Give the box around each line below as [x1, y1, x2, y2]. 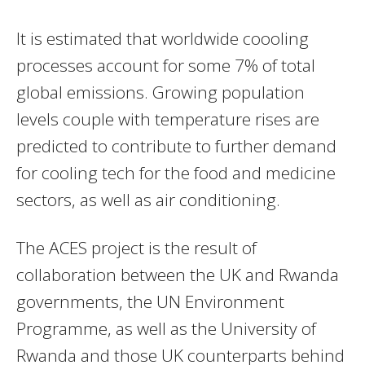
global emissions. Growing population [16, 80, 305, 103]
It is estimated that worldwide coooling [16, 26, 309, 50]
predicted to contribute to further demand [16, 134, 336, 157]
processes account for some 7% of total [16, 53, 315, 77]
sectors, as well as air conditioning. [16, 187, 280, 211]
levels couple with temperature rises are [16, 107, 319, 130]
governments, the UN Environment [16, 289, 284, 313]
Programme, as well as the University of [16, 316, 316, 340]
